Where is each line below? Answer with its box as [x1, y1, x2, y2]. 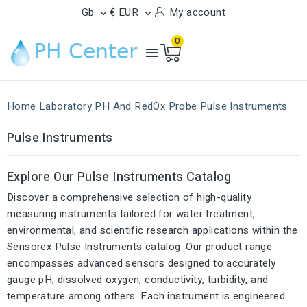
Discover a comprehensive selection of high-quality [7, 190, 251, 205]
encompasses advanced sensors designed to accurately [7, 256, 276, 271]
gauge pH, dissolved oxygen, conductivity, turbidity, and [7, 272, 269, 287]
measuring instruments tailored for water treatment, [7, 206, 256, 221]
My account [169, 5, 226, 20]
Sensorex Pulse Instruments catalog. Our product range [7, 239, 273, 254]
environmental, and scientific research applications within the [7, 223, 298, 238]
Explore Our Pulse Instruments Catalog [7, 168, 232, 186]
